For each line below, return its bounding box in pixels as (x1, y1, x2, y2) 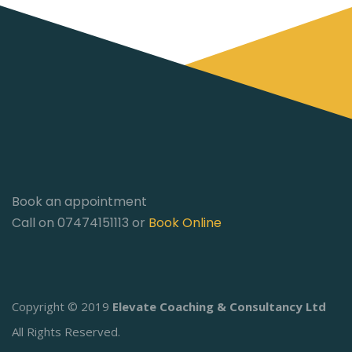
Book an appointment (12, 192, 147, 211)
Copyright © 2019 (12, 298, 112, 314)
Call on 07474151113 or (12, 213, 148, 232)
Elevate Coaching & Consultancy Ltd (112, 298, 326, 314)
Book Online (148, 213, 222, 232)
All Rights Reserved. (12, 323, 120, 339)
